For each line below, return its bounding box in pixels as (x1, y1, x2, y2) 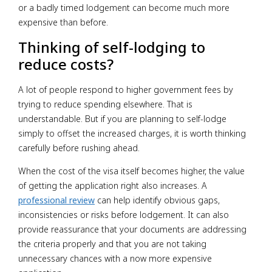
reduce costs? (18, 53, 114, 74)
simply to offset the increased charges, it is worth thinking (18, 127, 246, 139)
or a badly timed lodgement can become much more (18, 2, 229, 14)
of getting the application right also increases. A (18, 180, 207, 192)
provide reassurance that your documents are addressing (18, 223, 246, 236)
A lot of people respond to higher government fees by (18, 83, 233, 95)
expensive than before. (18, 16, 108, 29)
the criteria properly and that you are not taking (18, 238, 206, 250)
